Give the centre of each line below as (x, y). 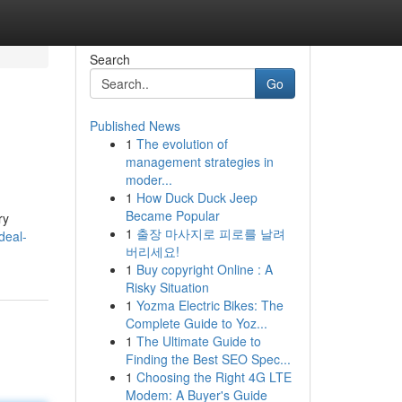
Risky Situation (167, 287)
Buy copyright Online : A (204, 269)
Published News (135, 126)
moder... (149, 179)
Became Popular (172, 215)
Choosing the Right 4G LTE (214, 377)
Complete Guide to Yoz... (196, 323)
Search (109, 59)
